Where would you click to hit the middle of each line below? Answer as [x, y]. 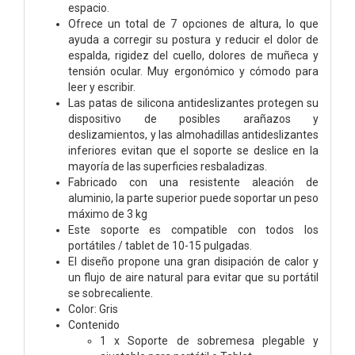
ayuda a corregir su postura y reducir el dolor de [193, 39]
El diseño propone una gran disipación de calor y [193, 261]
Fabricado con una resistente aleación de [193, 182]
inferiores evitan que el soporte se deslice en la [193, 150]
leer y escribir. [102, 87]
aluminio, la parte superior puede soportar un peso [193, 198]
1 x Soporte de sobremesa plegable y [209, 340]
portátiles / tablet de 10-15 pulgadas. [160, 245]
